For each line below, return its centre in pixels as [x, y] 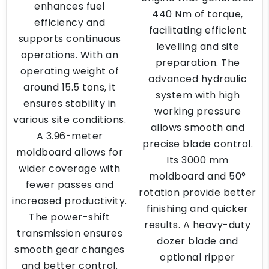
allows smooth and [198, 128]
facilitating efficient [198, 30]
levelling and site [198, 47]
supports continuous [70, 39]
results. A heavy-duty [198, 225]
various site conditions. [70, 120]
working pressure [198, 111]
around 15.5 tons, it [70, 87]
